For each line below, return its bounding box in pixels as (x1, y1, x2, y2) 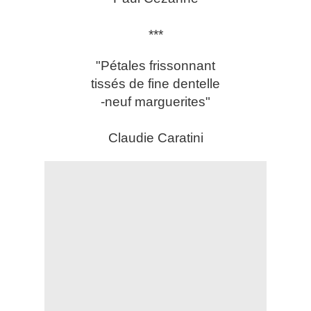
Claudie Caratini (108, 131, 203, 146)
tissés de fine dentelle (91, 76, 220, 92)
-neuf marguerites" (101, 94, 210, 110)
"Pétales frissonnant (96, 58, 215, 74)
